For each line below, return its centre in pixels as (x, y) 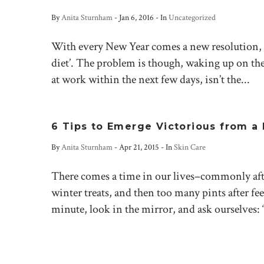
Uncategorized (192, 18)
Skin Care (190, 147)
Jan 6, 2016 (136, 18)
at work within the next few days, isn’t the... (151, 80)
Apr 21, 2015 (139, 147)
